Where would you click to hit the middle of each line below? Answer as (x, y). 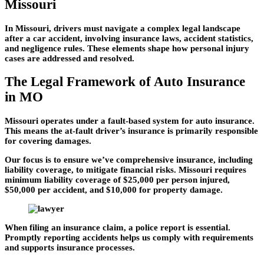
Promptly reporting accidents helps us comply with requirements (129, 237)
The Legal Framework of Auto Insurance (125, 82)
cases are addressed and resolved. (70, 58)
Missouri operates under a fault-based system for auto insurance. (130, 121)
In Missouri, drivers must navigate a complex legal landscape (123, 28)
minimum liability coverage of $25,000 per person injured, (117, 179)
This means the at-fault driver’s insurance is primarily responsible (131, 131)
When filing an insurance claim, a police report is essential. (118, 227)
